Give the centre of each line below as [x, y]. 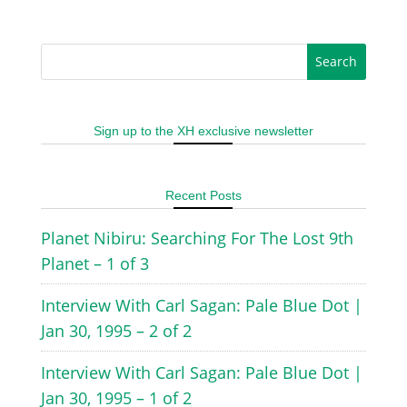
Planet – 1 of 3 [94, 263]
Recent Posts [203, 195]
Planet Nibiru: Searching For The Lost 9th [197, 238]
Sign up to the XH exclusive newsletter [203, 130]
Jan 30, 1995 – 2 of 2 [116, 330]
